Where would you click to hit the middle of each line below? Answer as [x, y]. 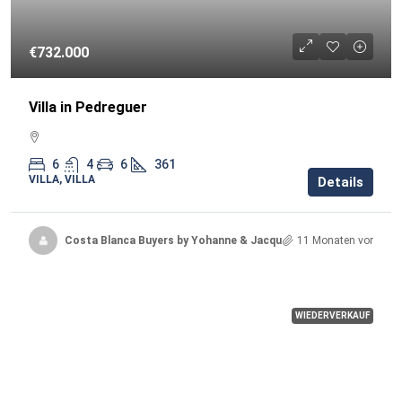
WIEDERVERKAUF [332, 315]
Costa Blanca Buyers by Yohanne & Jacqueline [185, 240]
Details [341, 182]
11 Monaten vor [335, 240]
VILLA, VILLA [62, 179]
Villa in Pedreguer [88, 107]
